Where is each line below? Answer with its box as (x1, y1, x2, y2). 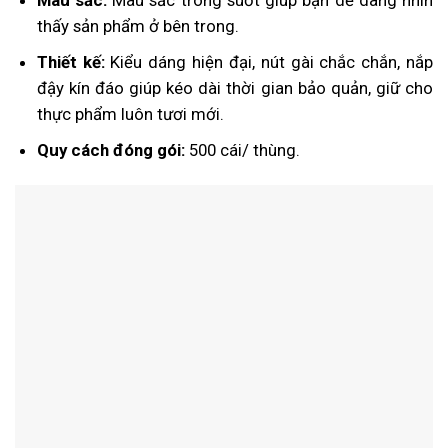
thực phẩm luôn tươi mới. (36, 103, 224, 124)
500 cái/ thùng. (184, 140, 300, 161)
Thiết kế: (36, 51, 105, 72)
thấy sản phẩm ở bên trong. (36, 15, 239, 36)
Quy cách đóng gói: (36, 140, 185, 161)
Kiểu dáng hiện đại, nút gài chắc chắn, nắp (104, 51, 434, 72)
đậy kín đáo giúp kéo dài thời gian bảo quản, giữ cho (36, 77, 433, 98)
